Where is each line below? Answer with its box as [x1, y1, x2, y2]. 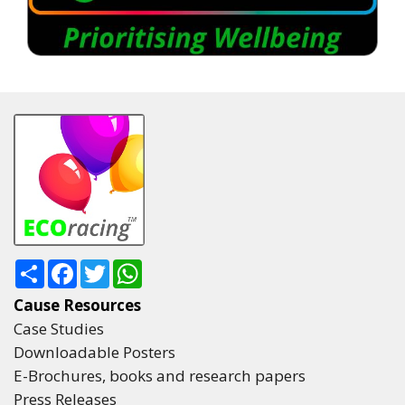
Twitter [109, 256, 159, 277]
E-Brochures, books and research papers [14, 364, 306, 386]
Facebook [77, 256, 142, 277]
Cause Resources [14, 294, 141, 316]
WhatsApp [142, 256, 212, 277]
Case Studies [14, 317, 104, 339]
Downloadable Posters [14, 341, 175, 363]
